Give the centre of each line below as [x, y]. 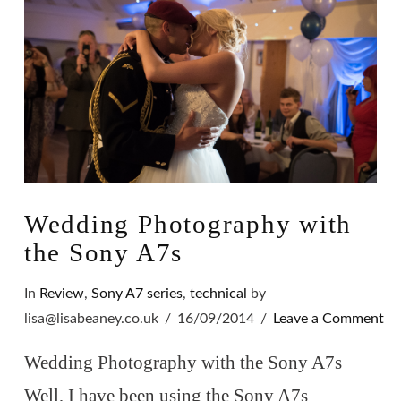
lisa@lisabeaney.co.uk [91, 318]
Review [61, 293]
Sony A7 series [137, 293]
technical [218, 293]
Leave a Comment [329, 318]
